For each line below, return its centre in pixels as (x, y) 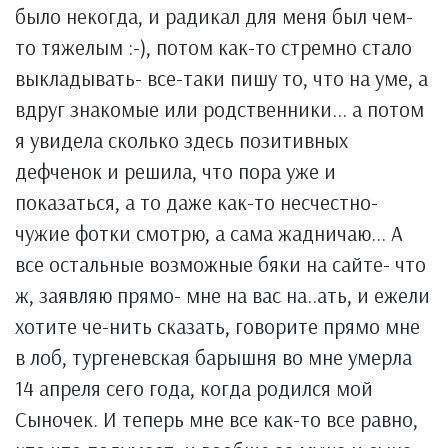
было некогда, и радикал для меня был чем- (214, 16)
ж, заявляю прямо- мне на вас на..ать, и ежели (222, 295)
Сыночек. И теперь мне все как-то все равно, (216, 419)
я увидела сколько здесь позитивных (181, 140)
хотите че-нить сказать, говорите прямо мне (217, 326)
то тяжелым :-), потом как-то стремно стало (213, 47)
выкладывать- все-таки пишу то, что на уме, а (221, 78)
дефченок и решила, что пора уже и (175, 171)
